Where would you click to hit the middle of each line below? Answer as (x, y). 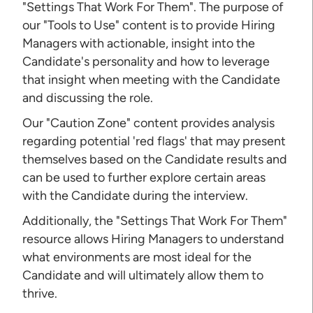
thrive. (40, 293)
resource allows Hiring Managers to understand (154, 239)
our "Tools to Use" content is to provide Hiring (149, 25)
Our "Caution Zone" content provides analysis (149, 123)
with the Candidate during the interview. (136, 195)
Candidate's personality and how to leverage (146, 61)
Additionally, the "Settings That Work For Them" (155, 220)
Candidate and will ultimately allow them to (143, 275)
